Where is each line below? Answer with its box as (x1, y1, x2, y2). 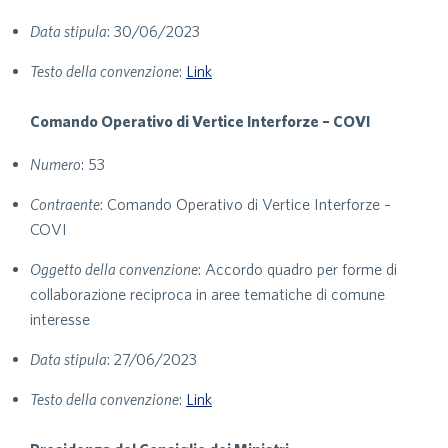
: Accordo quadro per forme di (198, 260, 397, 278)
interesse (30, 310, 90, 328)
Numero (30, 155, 81, 173)
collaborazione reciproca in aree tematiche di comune (30, 285, 385, 303)
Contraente (30, 195, 100, 213)
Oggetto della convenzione (30, 260, 198, 278)
